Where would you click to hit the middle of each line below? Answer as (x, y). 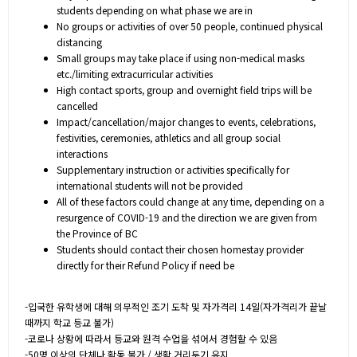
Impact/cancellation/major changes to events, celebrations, (186, 122)
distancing (79, 42)
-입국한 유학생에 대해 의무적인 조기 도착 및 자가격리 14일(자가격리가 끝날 (176, 306)
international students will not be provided (152, 185)
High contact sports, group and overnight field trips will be (184, 90)
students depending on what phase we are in (155, 10)
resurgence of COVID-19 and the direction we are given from (187, 217)
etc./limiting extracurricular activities (135, 74)
